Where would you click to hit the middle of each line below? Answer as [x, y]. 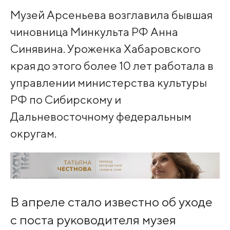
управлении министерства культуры [108, 82]
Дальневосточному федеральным [101, 116]
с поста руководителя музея [93, 220]
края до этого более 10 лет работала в [112, 65]
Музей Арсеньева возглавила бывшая [111, 14]
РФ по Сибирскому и [65, 99]
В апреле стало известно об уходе [111, 202]
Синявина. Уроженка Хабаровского [105, 48]
